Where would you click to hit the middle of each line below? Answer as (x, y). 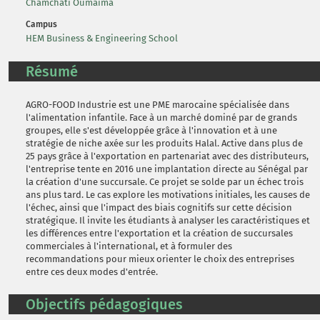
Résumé (52, 71)
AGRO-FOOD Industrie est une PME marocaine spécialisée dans (157, 105)
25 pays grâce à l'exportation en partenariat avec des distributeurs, (167, 156)
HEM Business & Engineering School (102, 38)
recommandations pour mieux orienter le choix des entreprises (160, 259)
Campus (41, 24)
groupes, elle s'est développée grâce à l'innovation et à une (151, 130)
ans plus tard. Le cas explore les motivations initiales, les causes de (168, 195)
